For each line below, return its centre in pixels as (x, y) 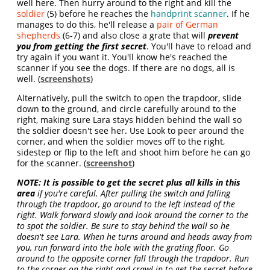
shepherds (39, 36)
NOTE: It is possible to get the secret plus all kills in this (129, 183)
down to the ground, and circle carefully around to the (127, 109)
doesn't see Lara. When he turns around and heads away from (135, 237)
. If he (238, 14)
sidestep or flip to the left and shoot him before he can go (134, 152)
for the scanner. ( (52, 163)
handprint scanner (189, 14)
